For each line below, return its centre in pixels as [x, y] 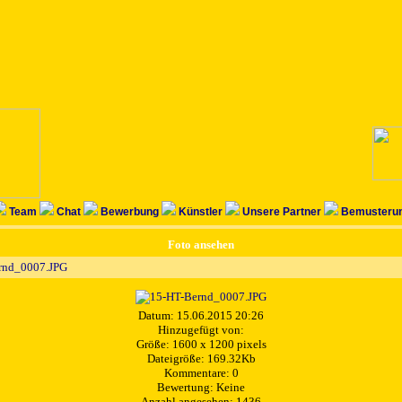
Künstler [201, 212]
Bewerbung [130, 212]
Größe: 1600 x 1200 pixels [201, 345]
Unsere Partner [282, 212]
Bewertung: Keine [201, 388]
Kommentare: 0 [201, 373]
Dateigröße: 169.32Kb [201, 359]
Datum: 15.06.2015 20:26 [201, 316]
